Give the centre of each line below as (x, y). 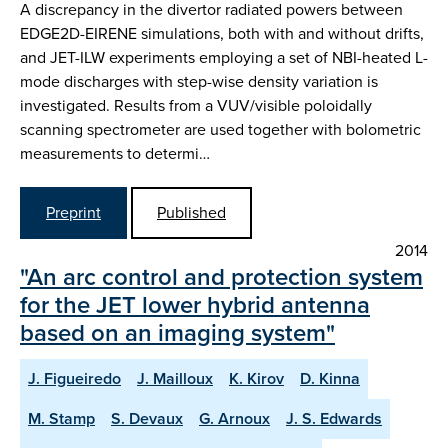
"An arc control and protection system (221, 277)
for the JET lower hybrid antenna (195, 305)
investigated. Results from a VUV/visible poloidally (196, 105)
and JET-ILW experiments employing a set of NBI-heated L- (224, 57)
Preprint (73, 213)
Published (191, 213)
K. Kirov (256, 379)
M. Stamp (61, 419)
